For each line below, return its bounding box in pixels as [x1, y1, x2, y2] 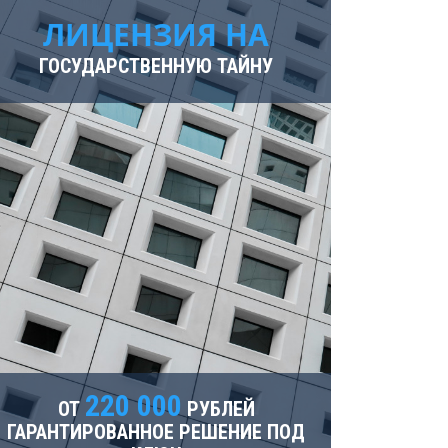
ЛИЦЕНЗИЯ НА [43, 13, 269, 55]
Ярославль [119, 5, 205, 24]
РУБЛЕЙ [181, 397, 255, 421]
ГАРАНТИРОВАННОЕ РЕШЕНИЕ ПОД [7, 420, 305, 444]
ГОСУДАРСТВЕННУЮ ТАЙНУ [39, 53, 273, 78]
